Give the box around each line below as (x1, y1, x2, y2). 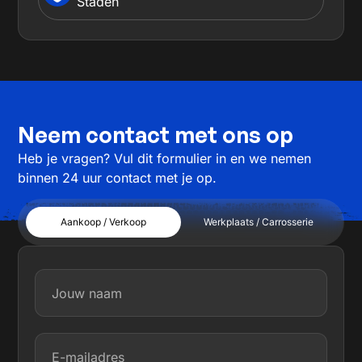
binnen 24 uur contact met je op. (18, 169, 217, 186)
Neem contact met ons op (18, 120, 294, 148)
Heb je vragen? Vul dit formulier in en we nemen (18, 149, 312, 166)
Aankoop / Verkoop (61, 216, 147, 229)
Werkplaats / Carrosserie (203, 216, 314, 229)
